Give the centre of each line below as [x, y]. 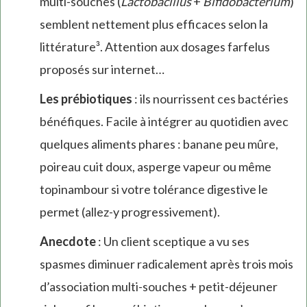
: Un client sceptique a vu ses [172, 241]
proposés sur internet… [102, 69]
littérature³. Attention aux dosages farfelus [155, 46]
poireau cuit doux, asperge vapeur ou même [155, 166]
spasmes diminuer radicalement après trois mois [166, 263]
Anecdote [67, 241]
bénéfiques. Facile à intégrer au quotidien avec [164, 121]
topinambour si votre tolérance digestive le [153, 189]
